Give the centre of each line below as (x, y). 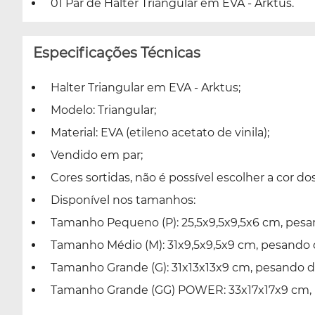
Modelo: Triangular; (103, 110)
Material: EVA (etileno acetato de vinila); (160, 132)
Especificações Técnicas (117, 52)
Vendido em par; (97, 155)
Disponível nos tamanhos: (123, 200)
